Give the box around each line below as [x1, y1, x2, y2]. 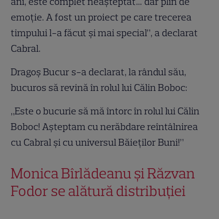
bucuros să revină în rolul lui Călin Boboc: [11, 82, 188, 94]
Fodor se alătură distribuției [11, 182, 186, 200]
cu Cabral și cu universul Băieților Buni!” [11, 136, 184, 149]
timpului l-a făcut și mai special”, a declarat [11, 27, 198, 39]
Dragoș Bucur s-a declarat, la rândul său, [11, 66, 187, 78]
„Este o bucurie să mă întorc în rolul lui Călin [11, 105, 200, 117]
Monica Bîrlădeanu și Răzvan [11, 164, 196, 183]
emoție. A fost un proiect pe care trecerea [11, 11, 192, 23]
